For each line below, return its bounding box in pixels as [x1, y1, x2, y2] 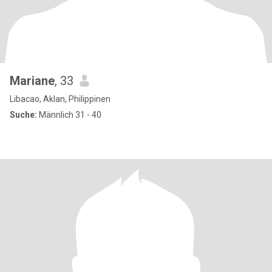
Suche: [10, 110, 37, 120]
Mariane [10, 73, 55, 88]
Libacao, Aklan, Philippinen [10, 94, 110, 104]
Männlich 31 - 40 [37, 110, 101, 120]
